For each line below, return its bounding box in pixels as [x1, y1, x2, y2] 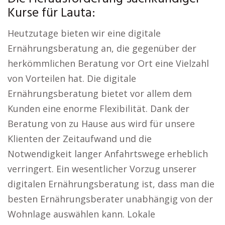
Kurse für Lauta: [8, 3, 95, 24]
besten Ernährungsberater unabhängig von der [8, 193, 213, 205]
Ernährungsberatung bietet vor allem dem [8, 87, 192, 99]
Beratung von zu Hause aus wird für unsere [8, 118, 195, 130]
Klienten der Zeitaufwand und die [8, 133, 152, 145]
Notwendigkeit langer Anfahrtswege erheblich [8, 148, 208, 160]
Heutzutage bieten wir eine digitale [8, 27, 161, 39]
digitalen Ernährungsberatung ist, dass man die [8, 178, 214, 190]
